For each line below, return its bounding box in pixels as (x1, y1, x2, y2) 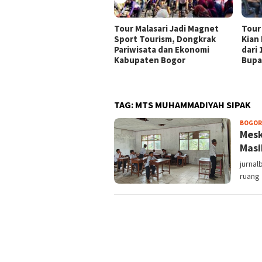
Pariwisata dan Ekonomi (114, 44, 209, 56)
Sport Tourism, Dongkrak (114, 33, 216, 45)
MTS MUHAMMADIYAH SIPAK (135, 99, 251, 111)
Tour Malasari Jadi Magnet (114, 23, 219, 35)
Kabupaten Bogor (114, 54, 185, 66)
